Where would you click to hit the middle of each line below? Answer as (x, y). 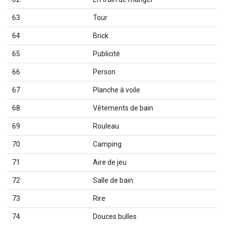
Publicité (106, 54)
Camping (107, 144)
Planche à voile (117, 90)
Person (104, 72)
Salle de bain (113, 180)
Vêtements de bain (123, 108)
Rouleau (106, 126)
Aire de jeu (110, 162)
